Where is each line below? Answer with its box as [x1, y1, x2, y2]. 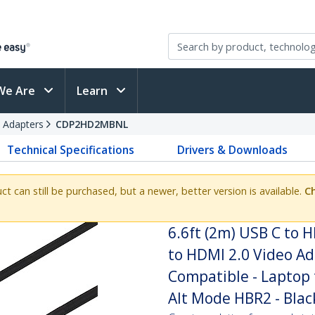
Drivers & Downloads [176, 142, 288, 157]
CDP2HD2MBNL [56, 117, 128, 131]
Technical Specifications [7, 142, 135, 157]
